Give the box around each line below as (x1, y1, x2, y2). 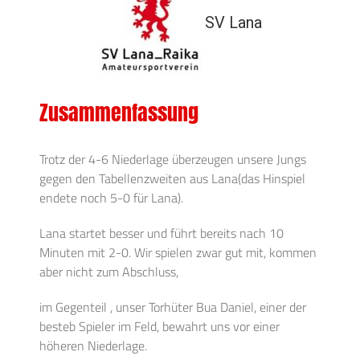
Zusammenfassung (39, 96, 199, 129)
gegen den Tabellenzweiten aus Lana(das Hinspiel (39, 169, 306, 189)
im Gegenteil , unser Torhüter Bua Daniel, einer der (39, 297, 307, 317)
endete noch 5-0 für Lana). (39, 188, 184, 208)
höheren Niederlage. (39, 336, 148, 356)
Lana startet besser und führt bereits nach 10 (39, 223, 284, 243)
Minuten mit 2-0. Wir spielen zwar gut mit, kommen (39, 243, 317, 263)
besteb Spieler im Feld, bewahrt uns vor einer (39, 317, 280, 337)
